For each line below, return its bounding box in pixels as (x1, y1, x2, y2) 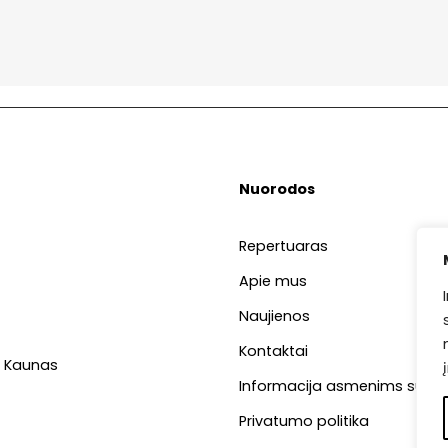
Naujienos (238, 305, 310, 326)
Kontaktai (238, 340, 308, 361)
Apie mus (238, 270, 307, 291)
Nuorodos (238, 178, 315, 199)
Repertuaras (238, 235, 328, 256)
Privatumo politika (238, 410, 369, 431)
